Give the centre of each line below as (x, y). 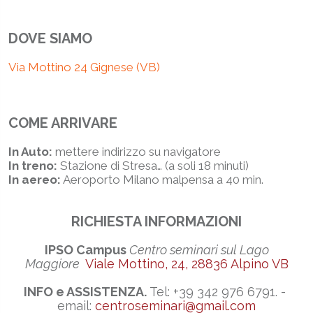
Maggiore (55, 264)
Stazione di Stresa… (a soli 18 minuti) (154, 166)
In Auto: (32, 152)
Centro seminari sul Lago (199, 250)
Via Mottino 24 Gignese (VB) (84, 67)
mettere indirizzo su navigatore (138, 152)
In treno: (34, 166)
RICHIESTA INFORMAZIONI (156, 221)
